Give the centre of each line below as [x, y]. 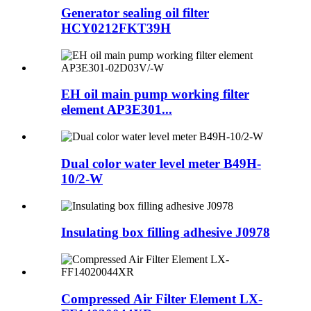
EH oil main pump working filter [155, 94]
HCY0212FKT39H [116, 28]
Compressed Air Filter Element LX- [162, 299]
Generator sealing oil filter [135, 12]
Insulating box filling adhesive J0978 [166, 233]
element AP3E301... [117, 110]
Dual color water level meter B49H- [161, 163]
